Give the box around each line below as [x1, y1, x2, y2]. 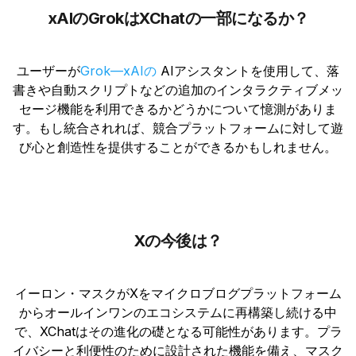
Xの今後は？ [133, 230, 222, 250]
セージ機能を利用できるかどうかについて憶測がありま [19, 100, 337, 117]
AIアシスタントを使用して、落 [157, 62, 339, 79]
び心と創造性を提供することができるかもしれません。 [19, 138, 337, 155]
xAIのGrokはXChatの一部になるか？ [47, 8, 309, 28]
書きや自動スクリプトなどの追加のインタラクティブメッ [13, 81, 343, 98]
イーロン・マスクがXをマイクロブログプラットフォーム [14, 284, 342, 301]
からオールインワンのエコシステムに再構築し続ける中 [19, 304, 337, 320]
